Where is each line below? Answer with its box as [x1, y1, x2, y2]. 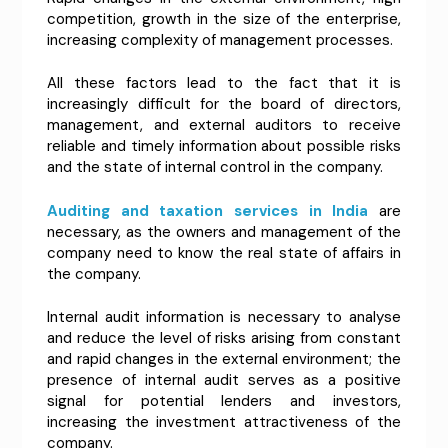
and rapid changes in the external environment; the [47, 349, 401, 370]
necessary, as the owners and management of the [47, 221, 401, 242]
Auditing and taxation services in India [47, 200, 369, 221]
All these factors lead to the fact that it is [47, 73, 401, 94]
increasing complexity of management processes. [47, 29, 394, 50]
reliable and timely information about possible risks [47, 136, 401, 157]
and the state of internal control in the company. [47, 157, 384, 178]
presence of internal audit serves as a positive [47, 370, 401, 391]
